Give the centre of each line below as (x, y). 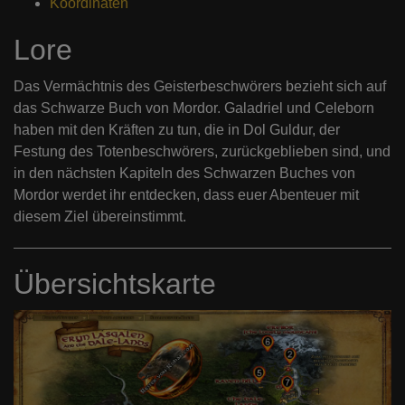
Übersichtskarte (115, 284)
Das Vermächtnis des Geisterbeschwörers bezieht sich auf (200, 87)
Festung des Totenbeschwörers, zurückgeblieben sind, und (202, 152)
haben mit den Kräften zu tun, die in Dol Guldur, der (177, 130)
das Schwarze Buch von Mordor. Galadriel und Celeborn (194, 108)
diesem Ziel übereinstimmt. (100, 217)
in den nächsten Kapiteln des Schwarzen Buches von (184, 174)
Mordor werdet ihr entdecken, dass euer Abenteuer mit (186, 195)
